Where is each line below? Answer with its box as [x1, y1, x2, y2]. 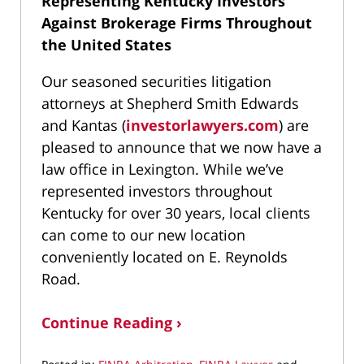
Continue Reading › [41, 312, 182, 332]
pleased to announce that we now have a [41, 136, 322, 157]
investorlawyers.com [126, 115, 279, 135]
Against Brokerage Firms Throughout [41, 12, 312, 32]
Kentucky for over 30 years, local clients [41, 202, 310, 223]
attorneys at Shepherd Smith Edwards [41, 93, 299, 113]
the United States [41, 34, 171, 54]
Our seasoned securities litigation [41, 71, 271, 91]
